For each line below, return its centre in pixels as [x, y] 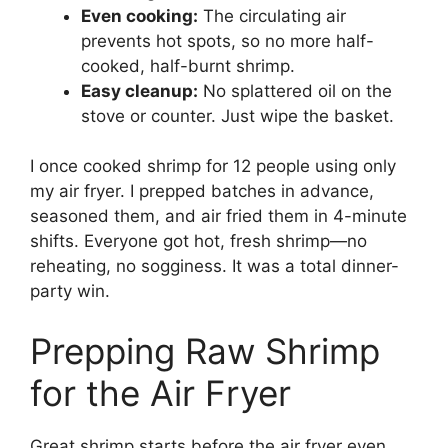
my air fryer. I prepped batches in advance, [202, 191]
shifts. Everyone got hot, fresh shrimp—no [198, 241]
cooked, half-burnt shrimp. [188, 65]
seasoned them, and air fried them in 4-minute [218, 216]
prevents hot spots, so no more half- [227, 40]
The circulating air [272, 15]
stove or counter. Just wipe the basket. [237, 115]
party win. [70, 291]
